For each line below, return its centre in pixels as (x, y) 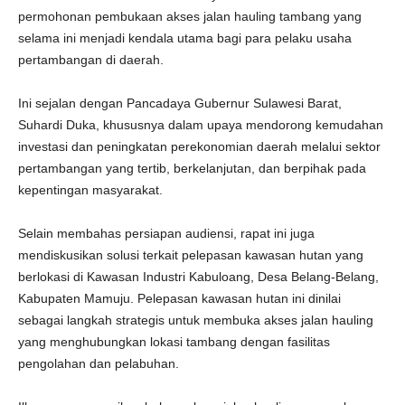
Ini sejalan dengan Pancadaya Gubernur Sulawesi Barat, (180, 104)
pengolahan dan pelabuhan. (99, 364)
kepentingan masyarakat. (92, 190)
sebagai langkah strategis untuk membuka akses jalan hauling (196, 320)
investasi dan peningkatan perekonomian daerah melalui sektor (199, 147)
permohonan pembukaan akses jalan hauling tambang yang (190, 17)
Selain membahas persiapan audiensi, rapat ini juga (166, 234)
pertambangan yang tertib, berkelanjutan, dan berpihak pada (192, 169)
